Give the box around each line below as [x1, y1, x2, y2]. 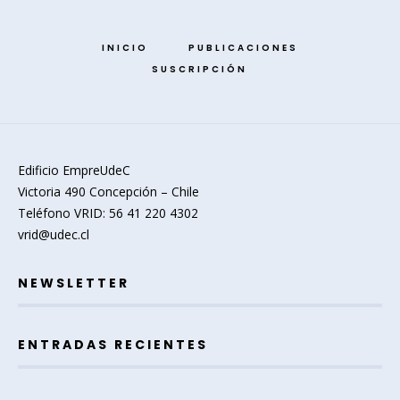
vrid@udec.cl [18, 225, 89, 243]
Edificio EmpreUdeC [18, 161, 130, 179]
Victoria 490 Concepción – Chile [18, 182, 199, 200]
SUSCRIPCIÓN [152, 62, 247, 76]
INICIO [101, 40, 148, 54]
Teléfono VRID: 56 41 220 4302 [18, 204, 198, 221]
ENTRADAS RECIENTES [18, 335, 208, 354]
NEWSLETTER [18, 273, 129, 292]
